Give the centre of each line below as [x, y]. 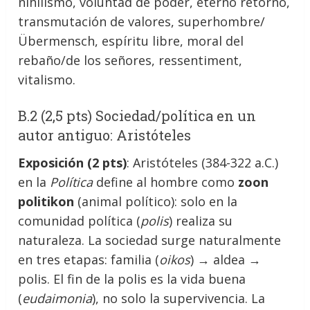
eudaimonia [57, 298]
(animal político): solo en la [156, 201]
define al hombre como [166, 182]
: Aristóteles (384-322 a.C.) [203, 162]
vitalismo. [47, 79]
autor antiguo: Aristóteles [105, 135]
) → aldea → [226, 259]
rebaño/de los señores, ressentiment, [130, 60]
